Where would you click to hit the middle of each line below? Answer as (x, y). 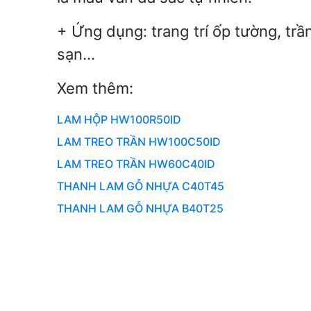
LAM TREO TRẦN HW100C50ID (139, 141)
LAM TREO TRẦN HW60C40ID (136, 163)
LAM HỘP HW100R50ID (119, 119)
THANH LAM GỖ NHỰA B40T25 (140, 208)
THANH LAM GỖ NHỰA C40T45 (141, 186)
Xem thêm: (95, 88)
